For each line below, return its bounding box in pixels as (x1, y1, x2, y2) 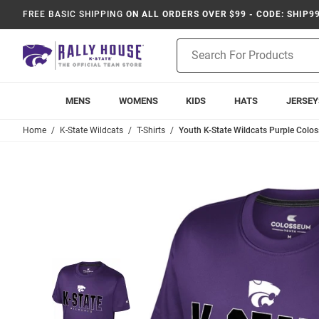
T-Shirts (137, 125, 165, 135)
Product (177, 40, 212, 51)
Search (177, 55, 207, 66)
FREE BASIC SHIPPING (23, 9, 124, 19)
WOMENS (118, 95, 158, 106)
